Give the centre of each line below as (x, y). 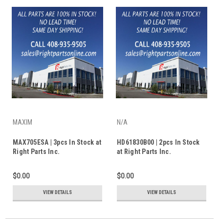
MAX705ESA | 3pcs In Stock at (57, 142)
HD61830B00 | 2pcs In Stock (158, 142)
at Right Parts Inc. (144, 151)
